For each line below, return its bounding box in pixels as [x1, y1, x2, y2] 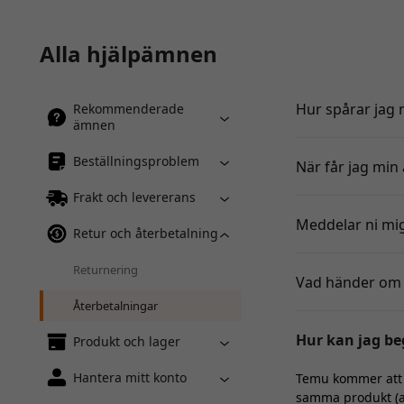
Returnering [73, 262, 138, 278]
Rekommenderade [73, 100, 184, 117]
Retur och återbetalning [73, 225, 218, 242]
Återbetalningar [73, 298, 158, 314]
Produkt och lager [73, 333, 180, 350]
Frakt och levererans [73, 188, 196, 206]
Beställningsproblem [73, 152, 199, 170]
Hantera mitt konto [73, 369, 187, 386]
